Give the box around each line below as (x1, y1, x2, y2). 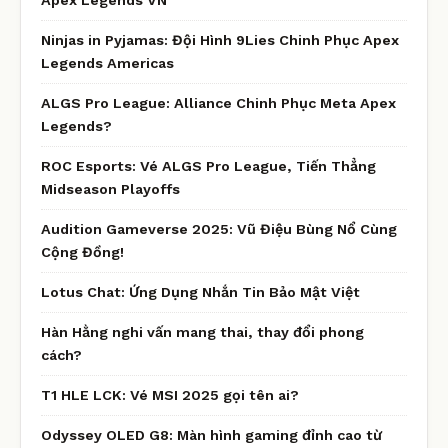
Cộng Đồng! (41, 243, 124, 260)
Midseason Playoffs (41, 180, 180, 197)
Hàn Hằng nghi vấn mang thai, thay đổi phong (41, 323, 364, 340)
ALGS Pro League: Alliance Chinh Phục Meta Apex (41, 94, 396, 111)
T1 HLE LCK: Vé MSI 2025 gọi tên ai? (41, 386, 299, 403)
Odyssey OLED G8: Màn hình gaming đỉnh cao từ (41, 426, 382, 443)
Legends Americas (41, 54, 174, 71)
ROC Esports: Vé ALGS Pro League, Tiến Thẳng (41, 157, 376, 174)
